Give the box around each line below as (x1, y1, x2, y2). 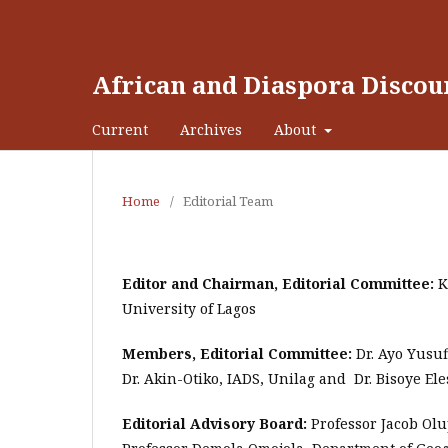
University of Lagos (122, 299, 268, 318)
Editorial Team (183, 192, 273, 210)
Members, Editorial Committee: (122, 344, 352, 363)
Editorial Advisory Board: (122, 414, 307, 433)
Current (92, 120, 148, 139)
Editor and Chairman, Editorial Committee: (122, 274, 438, 293)
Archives (180, 120, 242, 139)
